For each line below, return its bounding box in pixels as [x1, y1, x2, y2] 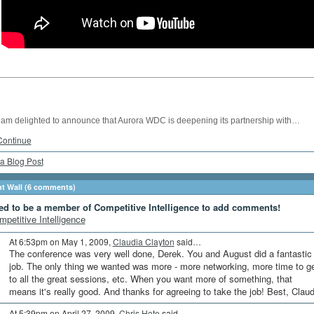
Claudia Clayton [112, 235, 175, 248]
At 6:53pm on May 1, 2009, [8, 235, 113, 248]
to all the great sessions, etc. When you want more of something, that [8, 272, 292, 286]
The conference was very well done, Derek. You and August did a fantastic [8, 247, 312, 261]
